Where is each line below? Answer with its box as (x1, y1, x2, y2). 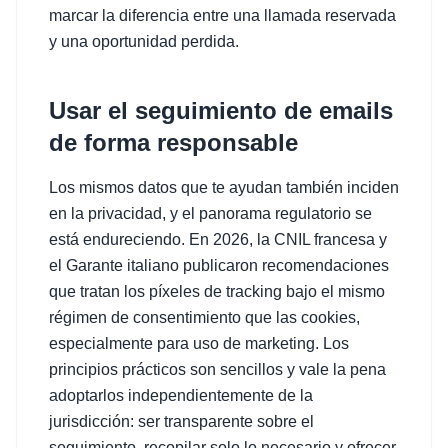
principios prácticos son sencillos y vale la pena (49, 361, 386, 378)
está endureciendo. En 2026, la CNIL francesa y (49, 231, 387, 248)
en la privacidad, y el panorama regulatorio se (49, 205, 372, 222)
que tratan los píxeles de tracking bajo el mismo (49, 283, 385, 300)
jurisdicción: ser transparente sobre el (49, 413, 314, 430)
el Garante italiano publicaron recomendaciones (49, 257, 389, 274)
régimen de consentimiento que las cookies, (49, 309, 360, 326)
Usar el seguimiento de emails (49, 97, 393, 124)
